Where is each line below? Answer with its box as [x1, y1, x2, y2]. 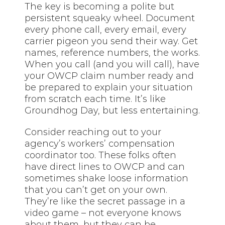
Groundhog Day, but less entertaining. [25, 105, 200, 117]
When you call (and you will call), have [25, 59, 200, 70]
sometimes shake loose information [25, 173, 189, 184]
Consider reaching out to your [25, 127, 162, 138]
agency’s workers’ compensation [25, 138, 175, 150]
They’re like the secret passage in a [25, 196, 186, 207]
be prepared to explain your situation [25, 82, 193, 93]
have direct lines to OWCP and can [25, 161, 185, 173]
